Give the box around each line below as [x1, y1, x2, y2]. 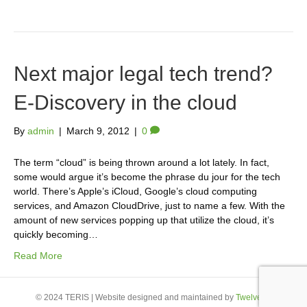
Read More [14, 250, 62, 261]
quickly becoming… [14, 229, 98, 240]
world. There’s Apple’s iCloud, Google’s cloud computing [14, 186, 257, 197]
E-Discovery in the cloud [14, 91, 237, 114]
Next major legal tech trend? [14, 62, 273, 85]
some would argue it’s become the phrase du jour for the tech [14, 171, 280, 182]
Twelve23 [236, 293, 271, 302]
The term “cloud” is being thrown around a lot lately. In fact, [14, 157, 269, 168]
